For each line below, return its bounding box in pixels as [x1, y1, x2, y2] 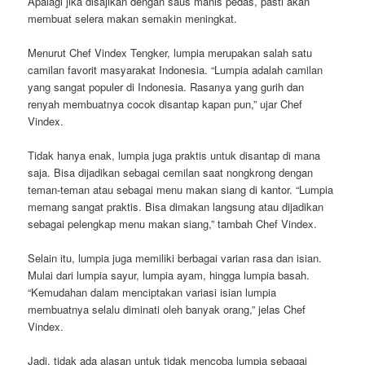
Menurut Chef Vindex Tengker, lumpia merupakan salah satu [28, 44, 313, 60]
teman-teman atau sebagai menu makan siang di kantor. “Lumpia [28, 181, 334, 197]
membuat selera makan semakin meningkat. [28, 10, 238, 26]
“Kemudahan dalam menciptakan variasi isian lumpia [28, 284, 277, 301]
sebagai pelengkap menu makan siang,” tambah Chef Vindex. [28, 215, 318, 231]
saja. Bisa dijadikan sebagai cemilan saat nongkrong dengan [28, 164, 314, 180]
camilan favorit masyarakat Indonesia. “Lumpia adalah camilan [28, 61, 323, 77]
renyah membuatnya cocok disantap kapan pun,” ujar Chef [28, 95, 303, 112]
